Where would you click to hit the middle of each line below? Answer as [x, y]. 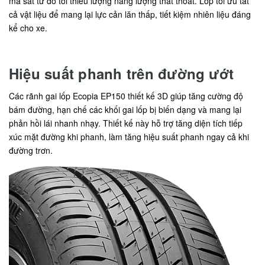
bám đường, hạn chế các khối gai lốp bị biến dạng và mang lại [125, 110]
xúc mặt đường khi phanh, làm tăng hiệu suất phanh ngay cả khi [129, 137]
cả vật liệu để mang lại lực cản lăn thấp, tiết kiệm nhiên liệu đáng [130, 14]
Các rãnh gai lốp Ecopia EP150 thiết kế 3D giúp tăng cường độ [126, 96]
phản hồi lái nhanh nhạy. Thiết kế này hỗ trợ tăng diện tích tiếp [126, 123]
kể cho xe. [29, 28]
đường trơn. [31, 151]
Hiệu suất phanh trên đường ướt [122, 74]
